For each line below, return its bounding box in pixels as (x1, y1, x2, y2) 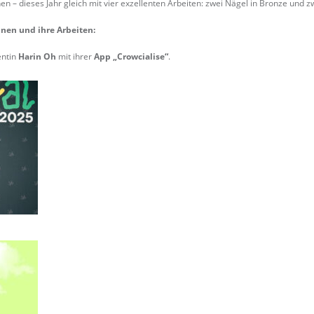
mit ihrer (56, 50, 94, 62)
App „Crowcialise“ (94, 50, 168, 62)
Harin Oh (18, 50, 56, 62)
